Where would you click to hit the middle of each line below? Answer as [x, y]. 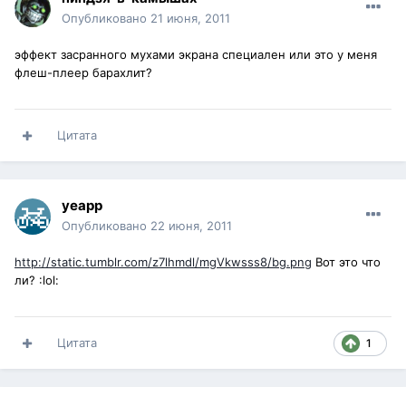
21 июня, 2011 [190, 19]
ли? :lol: [37, 280]
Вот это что [346, 262]
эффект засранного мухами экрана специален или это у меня [196, 55]
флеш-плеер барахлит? [83, 73]
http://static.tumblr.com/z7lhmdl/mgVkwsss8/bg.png [163, 262]
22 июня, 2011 [191, 226]
